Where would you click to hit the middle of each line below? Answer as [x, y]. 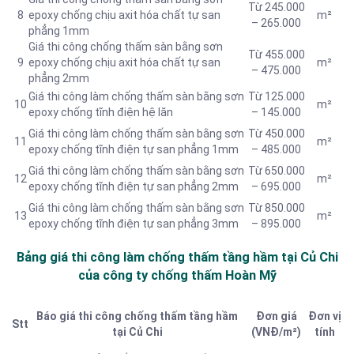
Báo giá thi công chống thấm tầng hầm [137, 316]
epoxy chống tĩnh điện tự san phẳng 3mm [134, 224]
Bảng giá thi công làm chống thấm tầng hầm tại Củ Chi [177, 257]
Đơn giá [276, 316]
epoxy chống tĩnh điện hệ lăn [101, 113]
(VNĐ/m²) [276, 332]
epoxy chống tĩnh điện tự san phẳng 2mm [134, 187]
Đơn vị [324, 316]
